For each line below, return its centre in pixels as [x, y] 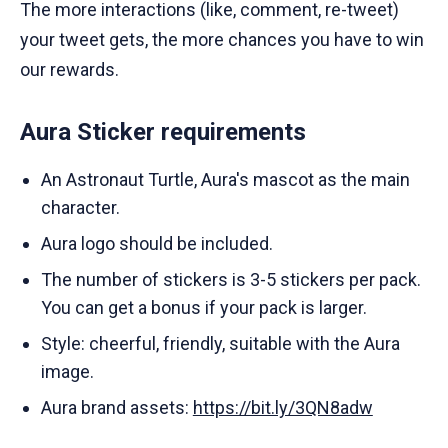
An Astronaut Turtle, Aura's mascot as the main [225, 180]
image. [67, 372]
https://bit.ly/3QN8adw [282, 408]
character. [80, 208]
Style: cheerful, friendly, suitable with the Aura [220, 344]
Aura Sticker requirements [163, 132]
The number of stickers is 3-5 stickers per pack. [230, 280]
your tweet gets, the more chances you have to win [222, 40]
